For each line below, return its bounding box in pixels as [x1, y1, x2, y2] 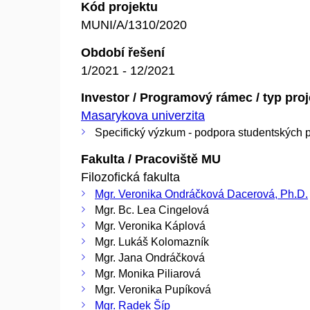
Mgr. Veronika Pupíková [95, 283, 211, 295]
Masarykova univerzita [81, 109, 205, 122]
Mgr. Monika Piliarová [95, 267, 201, 280]
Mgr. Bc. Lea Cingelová [95, 203, 209, 216]
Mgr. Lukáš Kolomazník [95, 235, 209, 248]
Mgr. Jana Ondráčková [95, 251, 205, 264]
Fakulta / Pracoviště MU [81, 152, 221, 166]
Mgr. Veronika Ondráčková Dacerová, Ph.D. [95, 188, 308, 200]
